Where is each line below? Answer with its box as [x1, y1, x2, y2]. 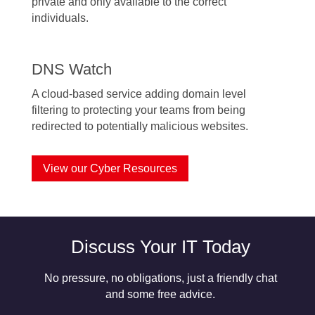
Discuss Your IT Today [70, 236, 250, 257]
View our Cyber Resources [42, 162, 177, 175]
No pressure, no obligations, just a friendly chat [44, 271, 277, 284]
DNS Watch [31, 60, 112, 79]
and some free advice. [105, 288, 216, 300]
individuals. [31, 12, 89, 25]
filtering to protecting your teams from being [31, 104, 245, 117]
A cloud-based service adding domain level [31, 88, 246, 101]
